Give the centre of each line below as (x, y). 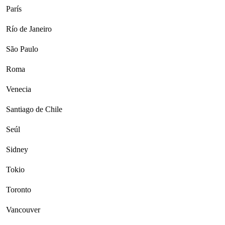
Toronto (19, 190)
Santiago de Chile (34, 109)
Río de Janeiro (29, 29)
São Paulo (22, 49)
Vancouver (23, 210)
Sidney (17, 149)
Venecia (19, 89)
